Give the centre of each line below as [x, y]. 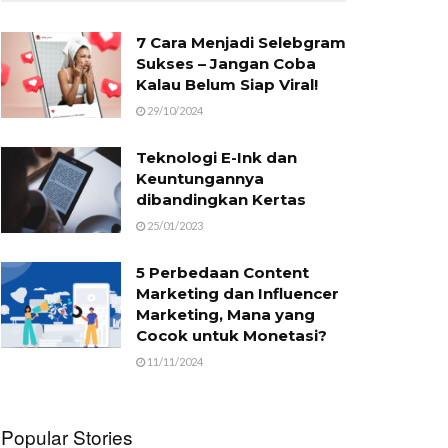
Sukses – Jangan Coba [226, 63]
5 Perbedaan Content [222, 272]
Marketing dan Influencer [237, 293]
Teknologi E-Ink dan [216, 157]
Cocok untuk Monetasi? [231, 335]
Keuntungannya [200, 178]
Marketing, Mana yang [225, 314]
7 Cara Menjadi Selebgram [241, 42]
